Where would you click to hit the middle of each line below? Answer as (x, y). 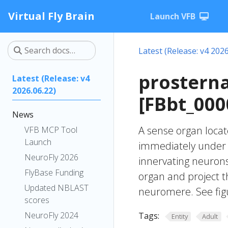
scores (37, 200)
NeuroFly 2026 (51, 157)
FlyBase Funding (54, 173)
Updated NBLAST (56, 188)
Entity (179, 216)
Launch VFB (173, 16)
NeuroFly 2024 (51, 215)
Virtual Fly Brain (51, 16)
